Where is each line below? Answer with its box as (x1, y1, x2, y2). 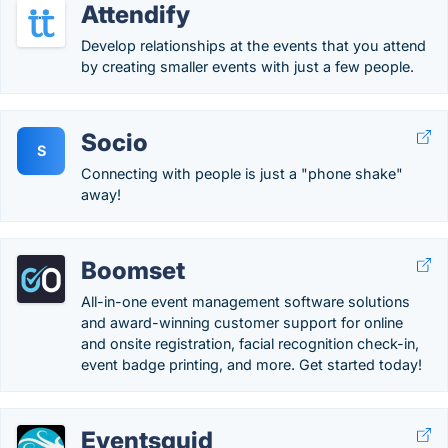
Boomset (81, 256, 185, 285)
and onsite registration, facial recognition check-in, (81, 335, 419, 352)
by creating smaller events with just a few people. (81, 58, 414, 75)
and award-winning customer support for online (81, 314, 403, 331)
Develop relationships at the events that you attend (81, 37, 426, 54)
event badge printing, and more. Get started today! (81, 356, 422, 373)
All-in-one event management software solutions (81, 293, 410, 310)
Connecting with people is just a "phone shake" (81, 165, 403, 182)
